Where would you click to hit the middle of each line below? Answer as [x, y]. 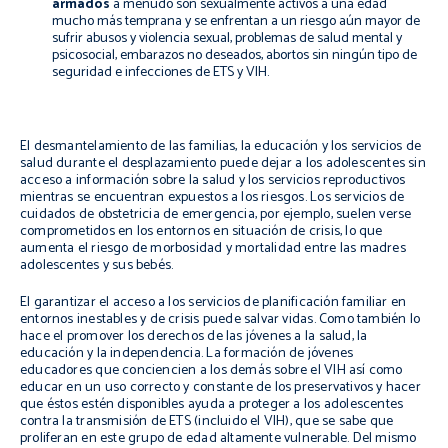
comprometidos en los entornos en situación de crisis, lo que [201, 231]
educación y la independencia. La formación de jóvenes [187, 353]
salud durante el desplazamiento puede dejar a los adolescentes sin [223, 163]
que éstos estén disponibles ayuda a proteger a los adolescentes [212, 404]
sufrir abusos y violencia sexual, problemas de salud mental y [227, 38]
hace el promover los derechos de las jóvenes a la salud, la [194, 336]
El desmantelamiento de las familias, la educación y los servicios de [221, 146]
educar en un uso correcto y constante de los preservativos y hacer [220, 387]
